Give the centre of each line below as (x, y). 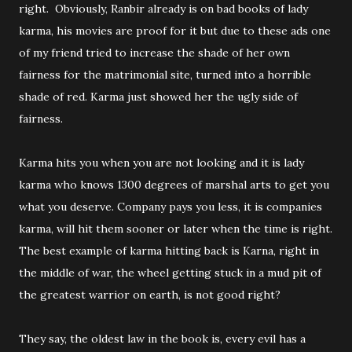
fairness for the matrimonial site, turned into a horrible (165, 75)
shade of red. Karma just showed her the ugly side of (158, 97)
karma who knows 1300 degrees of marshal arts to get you (174, 185)
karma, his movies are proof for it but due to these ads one (175, 31)
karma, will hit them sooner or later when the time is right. (176, 229)
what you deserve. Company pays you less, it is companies (170, 207)
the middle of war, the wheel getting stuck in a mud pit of (170, 273)
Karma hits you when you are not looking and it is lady (161, 163)
